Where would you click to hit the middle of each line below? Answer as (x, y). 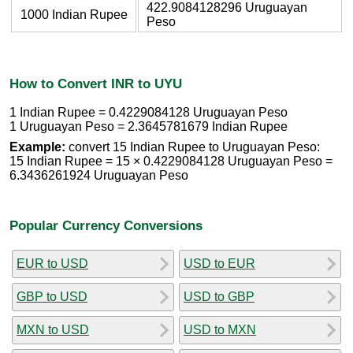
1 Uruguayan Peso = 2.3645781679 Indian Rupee (149, 127)
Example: (37, 147)
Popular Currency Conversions (106, 225)
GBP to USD (52, 296)
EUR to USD (52, 263)
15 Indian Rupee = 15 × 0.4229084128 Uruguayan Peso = (171, 162)
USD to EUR (219, 263)
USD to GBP (219, 296)
